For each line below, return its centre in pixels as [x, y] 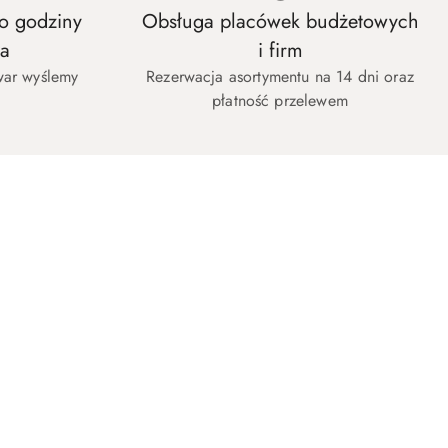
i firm [280, 51]
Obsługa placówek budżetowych [280, 22]
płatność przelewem [280, 101]
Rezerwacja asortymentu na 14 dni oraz [280, 77]
